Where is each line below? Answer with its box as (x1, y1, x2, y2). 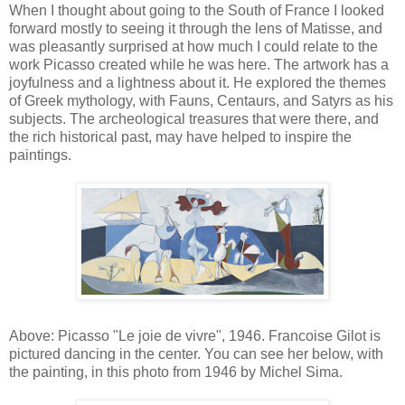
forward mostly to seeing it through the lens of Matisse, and (9, 20, 382, 36)
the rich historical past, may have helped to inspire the (9, 128, 352, 145)
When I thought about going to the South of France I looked (9, 2, 384, 18)
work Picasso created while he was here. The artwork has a (9, 56, 389, 72)
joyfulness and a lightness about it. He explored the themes (9, 74, 386, 90)
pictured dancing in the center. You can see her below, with (9, 345, 383, 362)
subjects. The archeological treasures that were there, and (9, 110, 379, 127)
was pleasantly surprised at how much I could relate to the (9, 38, 378, 54)
